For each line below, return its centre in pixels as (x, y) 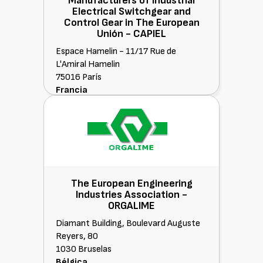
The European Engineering (131, 183)
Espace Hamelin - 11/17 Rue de (116, 51)
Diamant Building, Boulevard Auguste (128, 223)
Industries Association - (131, 195)
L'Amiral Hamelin (88, 64)
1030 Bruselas (84, 249)
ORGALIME (131, 206)
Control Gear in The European (131, 23)
